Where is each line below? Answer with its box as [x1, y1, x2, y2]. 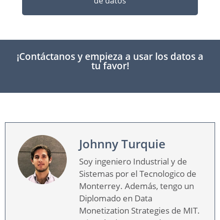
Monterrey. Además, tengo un [79, 180, 194, 192]
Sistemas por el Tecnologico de [79, 167, 196, 179]
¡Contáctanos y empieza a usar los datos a [17, 50, 203, 63]
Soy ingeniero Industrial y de [79, 155, 187, 167]
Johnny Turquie [79, 135, 165, 152]
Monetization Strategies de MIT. [79, 204, 200, 216]
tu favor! [91, 59, 129, 72]
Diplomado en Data [79, 192, 152, 204]
